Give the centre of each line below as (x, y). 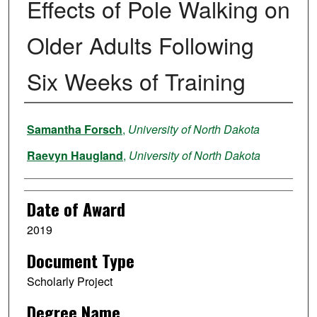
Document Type (80, 261)
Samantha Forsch (74, 129)
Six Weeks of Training (136, 81)
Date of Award (76, 209)
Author (44, 122)
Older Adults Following (140, 45)
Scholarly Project (69, 282)
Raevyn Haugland (75, 156)
